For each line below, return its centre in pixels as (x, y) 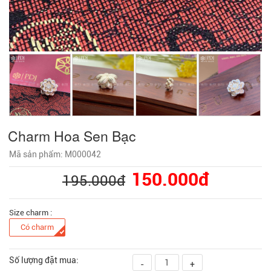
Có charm (37, 227)
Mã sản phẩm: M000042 (55, 154)
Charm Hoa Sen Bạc (72, 135)
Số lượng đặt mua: (44, 260)
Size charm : (31, 212)
